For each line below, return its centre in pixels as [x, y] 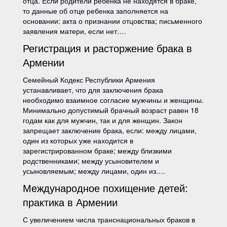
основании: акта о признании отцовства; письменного [112, 21]
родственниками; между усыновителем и [91, 161]
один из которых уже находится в [78, 140]
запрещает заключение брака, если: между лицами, [110, 130]
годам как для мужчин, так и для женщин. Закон [103, 120]
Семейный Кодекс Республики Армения [89, 80]
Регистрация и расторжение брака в [107, 48]
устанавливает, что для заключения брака [93, 90]
